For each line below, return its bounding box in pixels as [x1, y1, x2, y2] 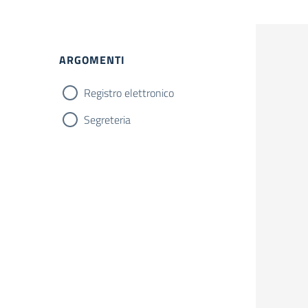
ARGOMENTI [59, 52, 125, 68]
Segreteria [84, 111, 131, 128]
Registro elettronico [84, 85, 174, 101]
